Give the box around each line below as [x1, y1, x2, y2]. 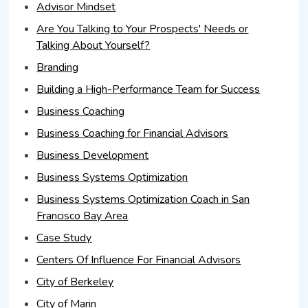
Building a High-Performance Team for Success [36, 81, 261, 97]
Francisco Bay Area [36, 208, 129, 223]
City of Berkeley [36, 274, 114, 289]
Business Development [36, 147, 149, 163]
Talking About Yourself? [36, 37, 151, 53]
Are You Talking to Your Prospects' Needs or [36, 21, 249, 36]
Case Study [36, 230, 92, 245]
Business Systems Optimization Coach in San [36, 191, 250, 207]
